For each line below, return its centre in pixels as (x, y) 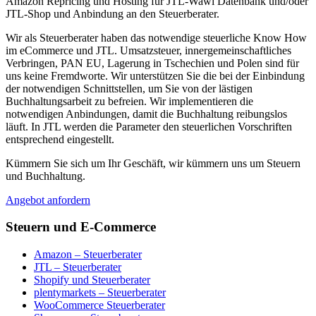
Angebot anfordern (48, 200)
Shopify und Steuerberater (92, 280)
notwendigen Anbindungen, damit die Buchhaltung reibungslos (146, 114)
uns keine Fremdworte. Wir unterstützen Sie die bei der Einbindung (155, 75)
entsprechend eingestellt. (60, 139)
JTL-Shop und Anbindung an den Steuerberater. (113, 13)
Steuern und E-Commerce (81, 227)
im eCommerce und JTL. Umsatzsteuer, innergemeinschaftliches (148, 50)
